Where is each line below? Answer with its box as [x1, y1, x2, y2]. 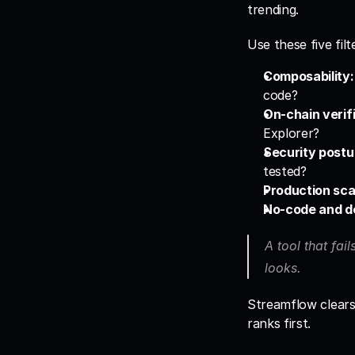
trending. [247, 2, 300, 17]
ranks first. [247, 315, 311, 331]
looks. [265, 260, 305, 276]
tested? [263, 163, 307, 179]
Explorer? [263, 125, 320, 141]
